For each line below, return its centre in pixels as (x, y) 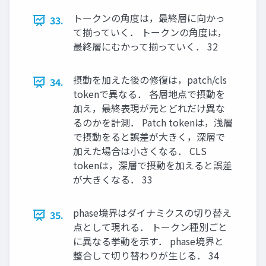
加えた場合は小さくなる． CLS (140, 151)
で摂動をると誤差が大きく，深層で (149, 137)
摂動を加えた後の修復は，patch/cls (150, 80)
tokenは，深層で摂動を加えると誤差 (153, 165)
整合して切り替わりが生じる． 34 (146, 256)
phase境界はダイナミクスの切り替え (152, 213)
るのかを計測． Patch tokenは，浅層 (153, 123)
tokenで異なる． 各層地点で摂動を (149, 94)
